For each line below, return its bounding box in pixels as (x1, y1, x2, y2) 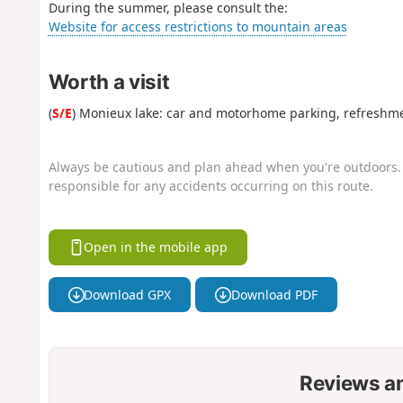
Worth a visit (48, 68, 170, 94)
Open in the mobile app (84, 238, 228, 256)
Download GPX (84, 285, 172, 303)
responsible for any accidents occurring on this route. (48, 176, 373, 194)
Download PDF (230, 285, 318, 303)
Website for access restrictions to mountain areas (48, 17, 347, 35)
